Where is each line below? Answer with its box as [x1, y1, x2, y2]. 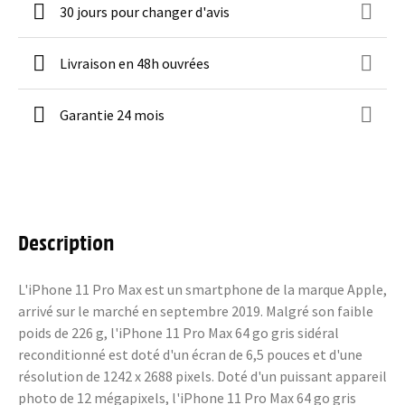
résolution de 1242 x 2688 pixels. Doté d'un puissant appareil [18, 367, 387, 385]
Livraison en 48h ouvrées [60, 54, 210, 72]
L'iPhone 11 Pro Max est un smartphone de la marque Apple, [18, 280, 387, 298]
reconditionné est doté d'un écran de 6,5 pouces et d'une [18, 345, 363, 363]
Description [18, 228, 115, 255]
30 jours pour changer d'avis [60, 3, 230, 21]
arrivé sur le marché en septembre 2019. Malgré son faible [18, 302, 373, 320]
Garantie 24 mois [60, 106, 165, 124]
